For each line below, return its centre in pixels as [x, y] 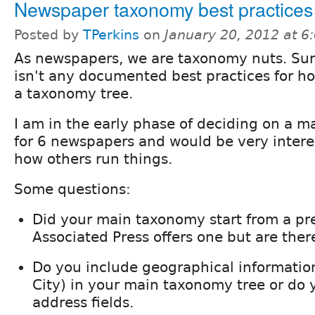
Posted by [49, 34]
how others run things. [93, 159]
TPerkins [111, 34]
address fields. [83, 302]
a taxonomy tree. [73, 93]
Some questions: [72, 189]
